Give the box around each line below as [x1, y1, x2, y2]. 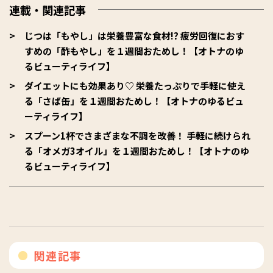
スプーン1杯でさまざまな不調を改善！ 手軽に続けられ [24, 129, 250, 143]
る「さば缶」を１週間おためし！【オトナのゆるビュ [24, 94, 244, 108]
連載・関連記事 [9, 2, 86, 18]
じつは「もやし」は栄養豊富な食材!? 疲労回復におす [24, 29, 244, 43]
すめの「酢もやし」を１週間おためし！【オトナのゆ [24, 44, 244, 58]
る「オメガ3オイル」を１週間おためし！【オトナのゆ [24, 144, 249, 158]
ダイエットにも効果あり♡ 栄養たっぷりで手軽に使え [24, 79, 246, 93]
